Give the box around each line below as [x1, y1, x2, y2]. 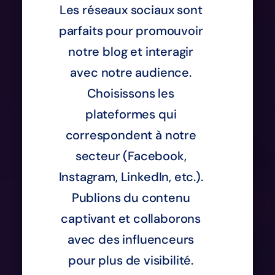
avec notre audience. [70, 64, 192, 80]
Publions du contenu [71, 189, 190, 206]
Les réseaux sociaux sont [59, 1, 203, 18]
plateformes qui [85, 106, 177, 122]
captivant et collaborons [61, 210, 201, 227]
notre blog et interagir [68, 43, 194, 60]
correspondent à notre [65, 126, 196, 143]
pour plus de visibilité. [68, 252, 194, 268]
